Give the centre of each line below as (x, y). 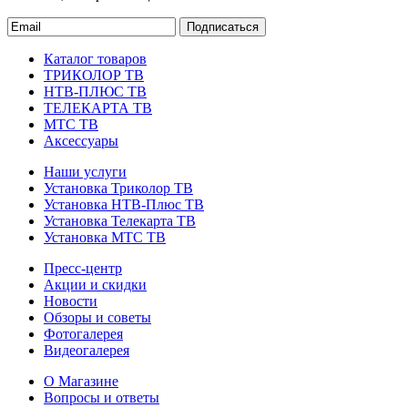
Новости (71, 301)
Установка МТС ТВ (105, 237)
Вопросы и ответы (102, 397)
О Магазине (81, 381)
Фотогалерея (83, 333)
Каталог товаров (95, 58)
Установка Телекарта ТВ (120, 220)
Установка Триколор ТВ (118, 188)
